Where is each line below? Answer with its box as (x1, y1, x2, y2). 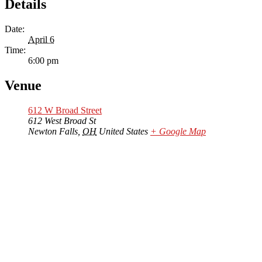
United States (99, 126, 148, 137)
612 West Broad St (28, 116, 96, 126)
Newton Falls (28, 126, 78, 137)
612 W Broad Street (28, 105, 102, 116)
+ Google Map (150, 126, 206, 137)
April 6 (28, 35, 54, 45)
